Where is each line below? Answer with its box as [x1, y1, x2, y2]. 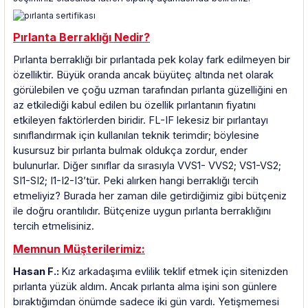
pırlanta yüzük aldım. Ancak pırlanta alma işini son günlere [13, 280, 277, 294]
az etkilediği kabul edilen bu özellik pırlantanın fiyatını [13, 99, 256, 112]
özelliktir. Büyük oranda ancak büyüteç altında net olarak [13, 69, 274, 82]
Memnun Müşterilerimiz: [13, 242, 145, 256]
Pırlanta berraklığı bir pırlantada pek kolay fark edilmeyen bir [13, 54, 290, 67]
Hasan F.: [13, 265, 61, 278]
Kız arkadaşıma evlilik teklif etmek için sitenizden [61, 265, 288, 278]
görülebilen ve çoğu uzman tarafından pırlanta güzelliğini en [13, 84, 287, 97]
